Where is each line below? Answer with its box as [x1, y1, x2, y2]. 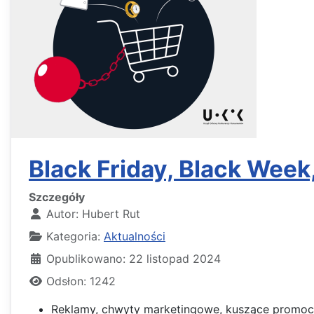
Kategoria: [43, 228, 104, 243]
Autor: [43, 206, 82, 221]
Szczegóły [29, 189, 85, 204]
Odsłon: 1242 [46, 273, 116, 288]
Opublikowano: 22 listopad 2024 [46, 251, 221, 266]
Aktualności [104, 228, 165, 243]
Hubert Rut [82, 206, 140, 221]
